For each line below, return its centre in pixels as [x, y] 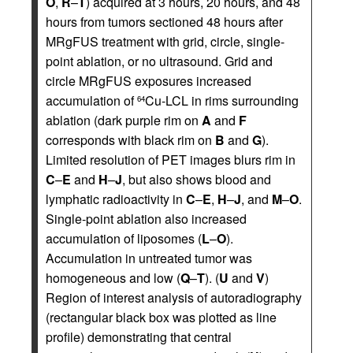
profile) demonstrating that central [139, 337]
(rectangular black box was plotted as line [161, 317]
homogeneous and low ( [113, 278]
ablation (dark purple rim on [124, 120]
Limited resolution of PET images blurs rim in [171, 160]
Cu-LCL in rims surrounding [222, 100]
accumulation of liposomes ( [124, 238]
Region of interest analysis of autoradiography [174, 297]
